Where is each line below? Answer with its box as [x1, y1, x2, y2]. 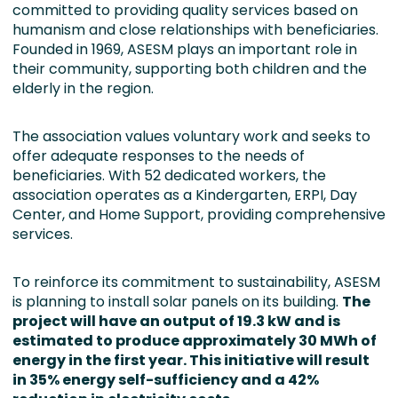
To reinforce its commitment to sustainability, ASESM [12, 272, 380, 292]
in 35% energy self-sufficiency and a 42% [12, 370, 319, 390]
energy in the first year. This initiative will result [12, 350, 370, 370]
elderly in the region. [12, 78, 157, 99]
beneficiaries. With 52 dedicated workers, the [12, 165, 326, 186]
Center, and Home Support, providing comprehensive [12, 204, 386, 225]
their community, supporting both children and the [12, 59, 367, 79]
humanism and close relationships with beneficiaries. [12, 20, 378, 40]
